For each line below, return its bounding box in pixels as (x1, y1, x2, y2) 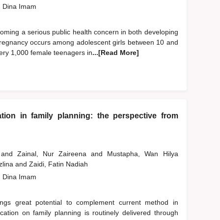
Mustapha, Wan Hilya (107, 150, 178, 158)
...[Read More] (92, 49, 139, 57)
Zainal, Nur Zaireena (17, 150, 91, 158)
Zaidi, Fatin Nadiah (28, 160, 90, 168)
